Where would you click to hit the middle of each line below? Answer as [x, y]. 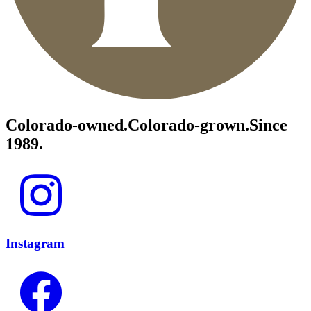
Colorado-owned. [67, 125]
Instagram [35, 243]
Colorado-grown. [188, 125]
